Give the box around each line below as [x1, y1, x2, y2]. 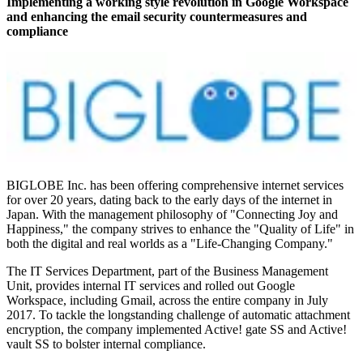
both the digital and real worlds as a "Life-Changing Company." [6, 237, 333, 251]
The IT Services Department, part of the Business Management [6, 264, 328, 279]
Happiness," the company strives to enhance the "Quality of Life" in [6, 222, 354, 237]
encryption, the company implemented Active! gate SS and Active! [6, 322, 347, 337]
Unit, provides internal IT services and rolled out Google [6, 279, 295, 293]
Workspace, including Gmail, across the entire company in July [6, 293, 328, 308]
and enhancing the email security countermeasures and [6, 10, 307, 24]
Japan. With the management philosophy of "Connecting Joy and [6, 207, 338, 222]
